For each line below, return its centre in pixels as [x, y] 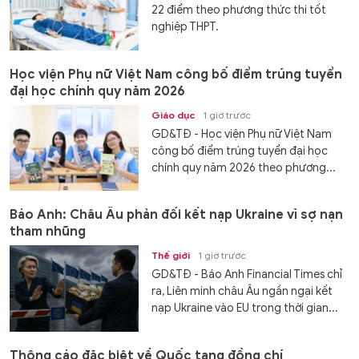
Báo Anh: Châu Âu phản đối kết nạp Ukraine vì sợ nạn [176, 215]
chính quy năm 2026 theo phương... [244, 167]
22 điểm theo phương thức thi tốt [239, 10]
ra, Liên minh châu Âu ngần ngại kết [242, 292]
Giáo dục [173, 115]
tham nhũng [48, 232]
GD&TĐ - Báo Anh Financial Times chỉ [247, 275]
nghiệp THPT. [186, 27]
